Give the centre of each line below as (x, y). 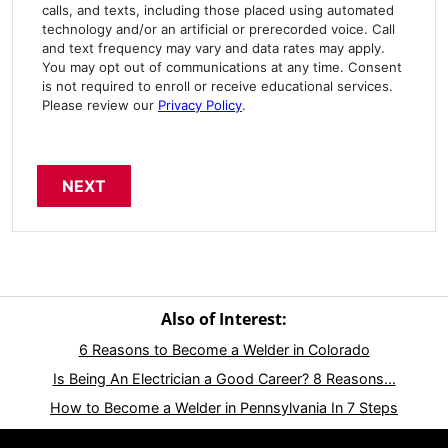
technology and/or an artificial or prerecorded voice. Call (218, 29)
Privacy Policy (200, 105)
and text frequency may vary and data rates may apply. (213, 48)
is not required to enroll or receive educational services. (217, 86)
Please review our (100, 105)
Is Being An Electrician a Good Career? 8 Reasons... (224, 379)
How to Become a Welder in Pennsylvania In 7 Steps (224, 408)
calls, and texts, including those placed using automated (218, 10)
